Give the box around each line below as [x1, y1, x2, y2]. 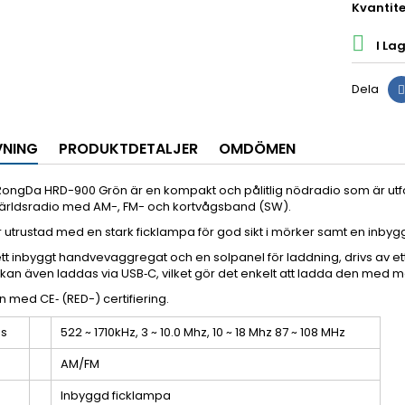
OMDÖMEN [219, 138, 296, 159]
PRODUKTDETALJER [59, 138, 198, 159]
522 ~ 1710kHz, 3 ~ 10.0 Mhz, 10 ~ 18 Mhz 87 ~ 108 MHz [61, 324, 345, 341]
